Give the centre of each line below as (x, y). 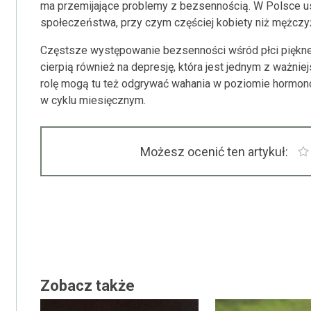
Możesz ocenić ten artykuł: (214, 152)
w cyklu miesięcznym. (93, 100)
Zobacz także (87, 286)
